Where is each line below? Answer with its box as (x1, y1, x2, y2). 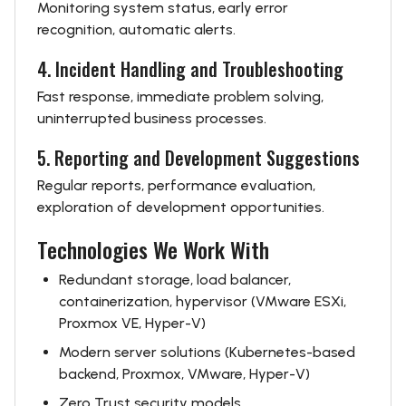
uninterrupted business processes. (37, 110, 266, 127)
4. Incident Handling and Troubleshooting (37, 55, 343, 82)
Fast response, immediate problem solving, (37, 88, 324, 105)
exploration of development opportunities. (37, 198, 324, 216)
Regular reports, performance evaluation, (37, 177, 315, 194)
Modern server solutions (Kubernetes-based (59, 343, 355, 361)
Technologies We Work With (37, 233, 269, 266)
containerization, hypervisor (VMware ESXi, (59, 293, 346, 310)
